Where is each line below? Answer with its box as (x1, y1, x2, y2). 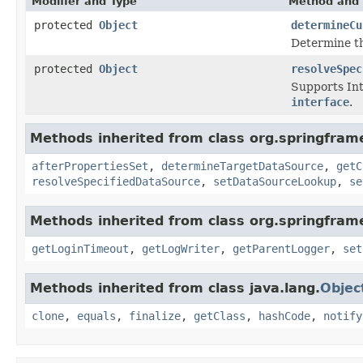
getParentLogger (233, 241, 330, 255)
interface (291, 95, 349, 109)
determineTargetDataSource (161, 159, 323, 173)
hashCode (258, 309, 310, 322)
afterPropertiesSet (32, 159, 148, 173)
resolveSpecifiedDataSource (32, 174, 200, 188)
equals (77, 309, 116, 322)
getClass (194, 309, 246, 322)
